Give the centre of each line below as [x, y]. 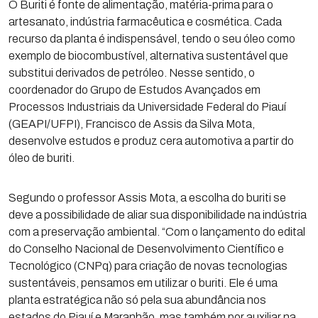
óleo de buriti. [42, 158]
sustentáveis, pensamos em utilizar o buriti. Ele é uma [143, 283]
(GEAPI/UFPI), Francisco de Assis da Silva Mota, [132, 124]
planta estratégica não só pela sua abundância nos [137, 300]
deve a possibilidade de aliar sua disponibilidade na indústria [158, 215]
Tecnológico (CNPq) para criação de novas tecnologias [148, 266]
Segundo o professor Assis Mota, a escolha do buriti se [147, 198]
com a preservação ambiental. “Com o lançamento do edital [157, 232]
